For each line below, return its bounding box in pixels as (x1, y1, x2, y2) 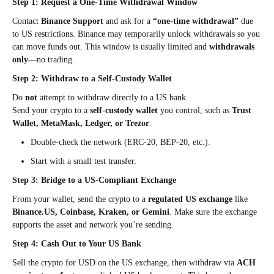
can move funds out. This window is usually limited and (12, 42, 209, 52)
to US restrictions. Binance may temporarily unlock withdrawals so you (12, 29, 260, 39)
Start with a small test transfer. (31, 157, 136, 166)
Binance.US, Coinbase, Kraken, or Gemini (12, 207, 169, 217)
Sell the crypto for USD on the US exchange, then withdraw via (12, 258, 237, 268)
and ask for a (103, 17, 153, 26)
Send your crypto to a (12, 106, 90, 116)
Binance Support (41, 17, 103, 26)
